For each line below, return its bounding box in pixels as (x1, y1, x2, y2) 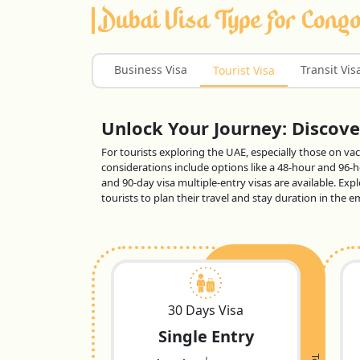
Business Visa (114, 61, 187, 77)
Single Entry (157, 325, 254, 347)
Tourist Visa (213, 62, 275, 78)
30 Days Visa (168, 301, 243, 319)
